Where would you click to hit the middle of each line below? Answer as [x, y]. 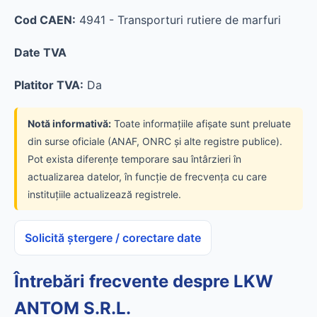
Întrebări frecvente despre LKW [144, 281]
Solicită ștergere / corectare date [113, 238]
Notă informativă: [69, 123]
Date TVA [40, 52]
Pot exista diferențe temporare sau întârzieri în [134, 159]
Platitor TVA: [49, 85]
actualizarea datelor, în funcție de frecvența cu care [147, 177]
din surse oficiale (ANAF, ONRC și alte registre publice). [155, 141]
